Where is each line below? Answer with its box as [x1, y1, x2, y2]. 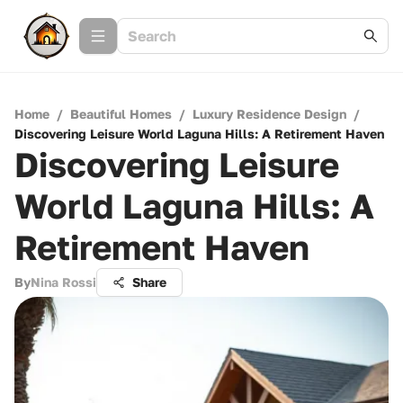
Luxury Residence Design [193, 106, 346, 121]
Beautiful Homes [70, 106, 172, 121]
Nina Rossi [31, 274, 96, 290]
